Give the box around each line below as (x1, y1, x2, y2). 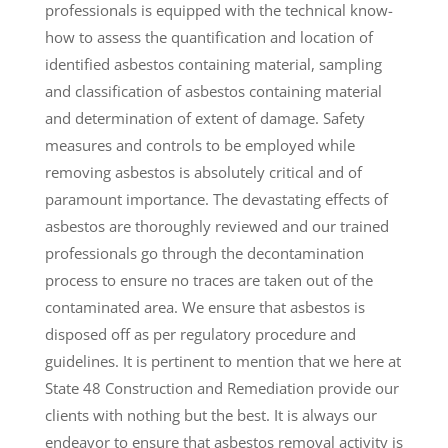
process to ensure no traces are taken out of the (44, 270, 373, 291)
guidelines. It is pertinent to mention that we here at (44, 351, 401, 372)
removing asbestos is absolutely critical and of (44, 162, 362, 183)
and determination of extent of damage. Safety (44, 108, 365, 129)
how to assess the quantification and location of (44, 27, 373, 48)
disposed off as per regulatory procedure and (44, 324, 356, 345)
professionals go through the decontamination (44, 243, 364, 264)
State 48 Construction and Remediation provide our (44, 378, 399, 399)
